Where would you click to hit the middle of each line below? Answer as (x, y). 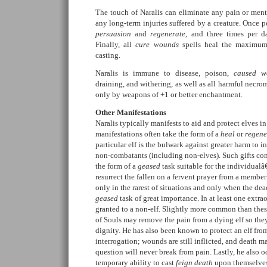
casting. (108, 55)
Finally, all (116, 44)
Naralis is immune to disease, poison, (164, 73)
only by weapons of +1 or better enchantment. (169, 94)
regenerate (168, 34)
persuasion (113, 34)
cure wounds (157, 44)
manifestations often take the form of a (158, 134)
